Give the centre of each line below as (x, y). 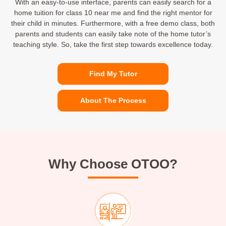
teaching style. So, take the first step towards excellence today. (113, 45)
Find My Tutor (113, 74)
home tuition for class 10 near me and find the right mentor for (113, 13)
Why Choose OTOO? (113, 164)
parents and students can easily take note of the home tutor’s (113, 34)
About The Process (113, 101)
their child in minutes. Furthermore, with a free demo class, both (113, 23)
